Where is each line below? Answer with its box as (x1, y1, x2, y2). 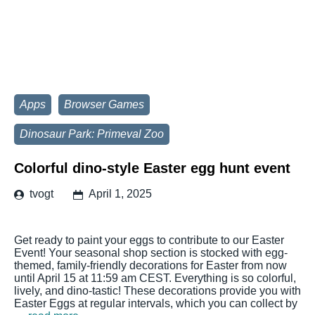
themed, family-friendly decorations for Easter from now (14, 259, 287, 271)
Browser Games (64, 98, 144, 110)
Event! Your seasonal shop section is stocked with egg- (14, 247, 288, 259)
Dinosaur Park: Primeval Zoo (20, 128, 164, 140)
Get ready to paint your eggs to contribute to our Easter (14, 234, 284, 246)
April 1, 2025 (89, 188, 152, 200)
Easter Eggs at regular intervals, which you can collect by (14, 297, 297, 309)
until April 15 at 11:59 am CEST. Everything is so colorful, (14, 272, 296, 284)
